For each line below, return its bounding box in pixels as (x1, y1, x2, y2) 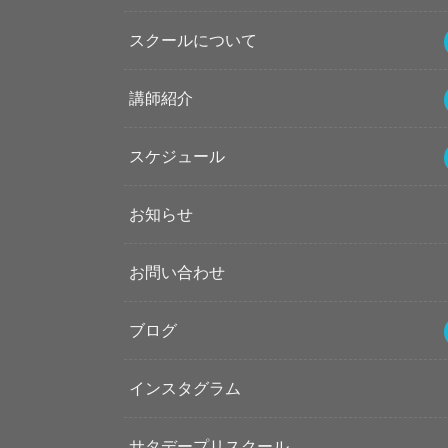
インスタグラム (128, 379, 241, 398)
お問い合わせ (128, 263, 225, 282)
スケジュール (128, 147, 225, 166)
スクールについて (128, 31, 257, 50)
